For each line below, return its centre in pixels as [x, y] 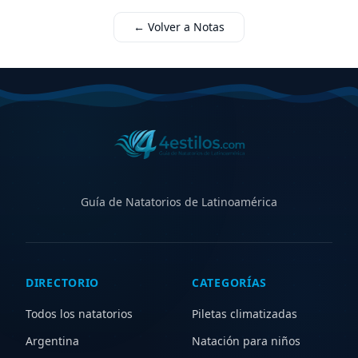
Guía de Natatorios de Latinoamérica [179, 202]
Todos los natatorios [79, 314]
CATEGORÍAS [229, 283]
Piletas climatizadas [245, 314]
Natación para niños [246, 341]
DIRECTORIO [62, 283]
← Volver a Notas [179, 27]
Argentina [52, 341]
